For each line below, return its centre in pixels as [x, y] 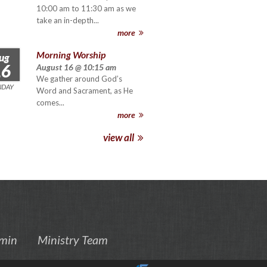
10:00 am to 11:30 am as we [86, 8]
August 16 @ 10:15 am [77, 67]
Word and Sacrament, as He [85, 90]
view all [120, 137]
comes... [51, 102]
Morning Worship [71, 54]
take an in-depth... [68, 20]
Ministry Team [73, 240]
